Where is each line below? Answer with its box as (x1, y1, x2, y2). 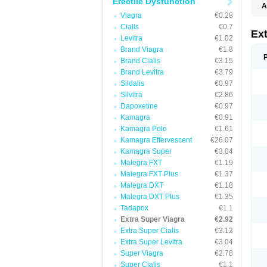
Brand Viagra (120, 45, 163, 54)
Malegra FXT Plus (120, 170, 178, 178)
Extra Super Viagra (120, 215, 185, 223)
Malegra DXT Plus (120, 193, 179, 201)
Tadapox (120, 204, 148, 212)
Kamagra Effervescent (120, 136, 192, 144)
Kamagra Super (120, 147, 172, 156)
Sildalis (120, 79, 144, 88)
